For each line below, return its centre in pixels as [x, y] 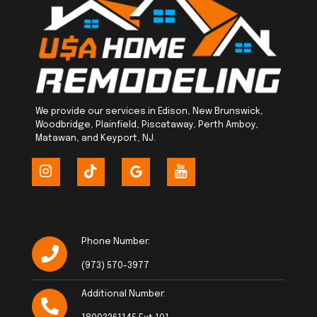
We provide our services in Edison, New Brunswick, [149, 112]
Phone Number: [116, 242]
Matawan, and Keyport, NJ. [96, 139]
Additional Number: [123, 294]
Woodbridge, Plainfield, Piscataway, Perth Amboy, [147, 125]
